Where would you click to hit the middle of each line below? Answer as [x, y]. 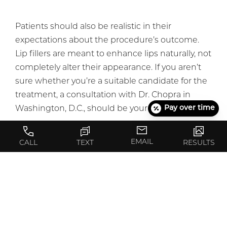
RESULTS [199, 143]
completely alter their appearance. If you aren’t [108, 68]
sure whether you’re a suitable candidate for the [111, 81]
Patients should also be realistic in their [93, 27]
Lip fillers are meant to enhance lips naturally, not [113, 54]
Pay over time [190, 108]
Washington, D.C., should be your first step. [101, 109]
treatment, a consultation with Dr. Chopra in [103, 95]
